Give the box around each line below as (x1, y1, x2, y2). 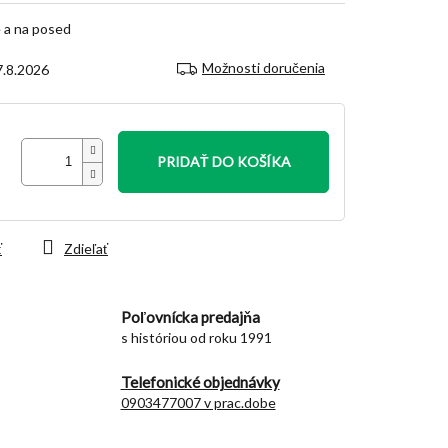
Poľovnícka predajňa (120, 307, 260, 326)
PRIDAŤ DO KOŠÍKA (156, 152, 291, 170)
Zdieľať (64, 239, 108, 257)
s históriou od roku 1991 (120, 328, 272, 346)
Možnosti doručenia (202, 58, 325, 76)
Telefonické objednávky (120, 372, 280, 391)
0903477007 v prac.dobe (120, 393, 276, 411)
